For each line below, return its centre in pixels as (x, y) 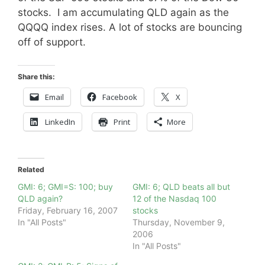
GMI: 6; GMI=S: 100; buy (65, 186)
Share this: (36, 76)
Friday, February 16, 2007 (68, 210)
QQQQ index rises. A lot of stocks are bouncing (130, 27)
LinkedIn (60, 122)
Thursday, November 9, (179, 222)
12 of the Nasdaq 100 (174, 198)
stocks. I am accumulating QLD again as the (123, 12)
